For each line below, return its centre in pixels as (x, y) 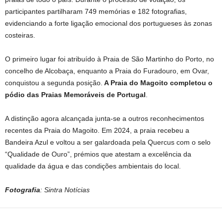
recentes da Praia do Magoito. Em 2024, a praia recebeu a (97, 130)
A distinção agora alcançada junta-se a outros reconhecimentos (105, 118)
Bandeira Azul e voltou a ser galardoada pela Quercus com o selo (108, 142)
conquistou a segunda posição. (54, 83)
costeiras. (20, 35)
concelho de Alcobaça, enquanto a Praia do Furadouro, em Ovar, (107, 71)
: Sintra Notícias (65, 190)
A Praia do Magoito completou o (158, 83)
